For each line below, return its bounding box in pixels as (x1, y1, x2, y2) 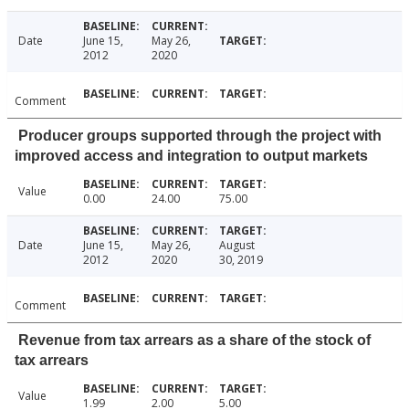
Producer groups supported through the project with (18, 128, 382, 144)
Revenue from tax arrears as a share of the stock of (18, 332, 371, 349)
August (219, 237, 256, 254)
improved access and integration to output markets (15, 148, 368, 164)
